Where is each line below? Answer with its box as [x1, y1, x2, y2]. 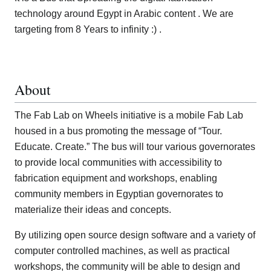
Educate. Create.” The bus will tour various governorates [15, 142, 255, 152]
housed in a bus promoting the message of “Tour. [15, 126, 222, 137]
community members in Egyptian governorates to [15, 189, 223, 200]
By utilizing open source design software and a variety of [15, 230, 255, 241]
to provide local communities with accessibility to [15, 157, 222, 168]
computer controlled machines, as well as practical [15, 246, 230, 256]
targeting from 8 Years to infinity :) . [15, 24, 162, 35]
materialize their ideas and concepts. [15, 204, 171, 215]
